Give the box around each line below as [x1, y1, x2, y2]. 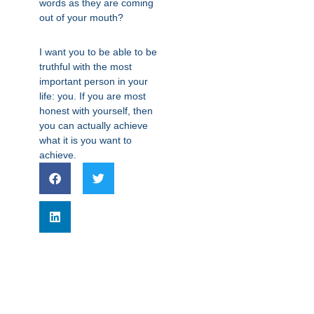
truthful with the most [39, 61, 132, 72]
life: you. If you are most [39, 90, 146, 102]
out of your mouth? [39, 12, 123, 23]
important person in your [39, 76, 148, 87]
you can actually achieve [39, 120, 148, 131]
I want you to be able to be [39, 46, 157, 57]
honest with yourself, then [39, 105, 153, 116]
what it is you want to [39, 135, 132, 146]
